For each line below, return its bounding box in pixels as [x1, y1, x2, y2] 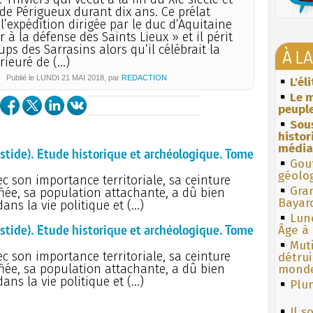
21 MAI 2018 [61, 73, 104, 82]
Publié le [6, 73, 36, 82]
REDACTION [122, 73, 167, 82]
